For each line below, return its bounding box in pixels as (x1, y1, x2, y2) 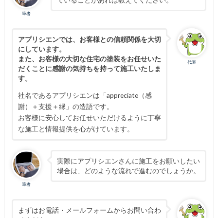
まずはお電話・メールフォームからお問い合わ (18, 206, 161, 214)
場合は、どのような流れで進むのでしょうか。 (56, 166, 200, 175)
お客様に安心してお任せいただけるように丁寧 (18, 113, 161, 122)
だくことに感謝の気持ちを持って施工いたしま (18, 64, 161, 73)
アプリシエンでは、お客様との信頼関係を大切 (18, 35, 161, 43)
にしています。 (18, 44, 66, 53)
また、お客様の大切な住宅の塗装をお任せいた (18, 54, 161, 63)
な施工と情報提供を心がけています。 (18, 125, 134, 133)
